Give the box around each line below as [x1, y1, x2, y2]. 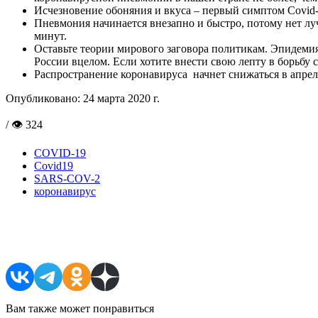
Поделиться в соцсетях [6, 226, 183, 245]
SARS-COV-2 [34, 172, 100, 185]
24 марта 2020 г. [80, 92, 160, 104]
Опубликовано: [6, 92, 80, 104]
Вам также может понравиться [6, 302, 154, 314]
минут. [34, 29, 67, 42]
